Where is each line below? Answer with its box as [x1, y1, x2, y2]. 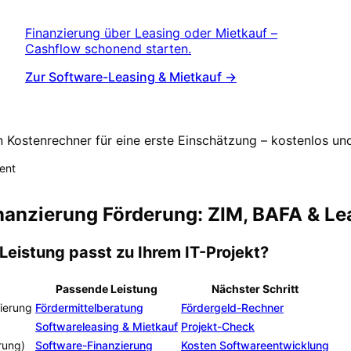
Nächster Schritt [212, 282, 299, 296]
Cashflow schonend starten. [25, 41, 191, 57]
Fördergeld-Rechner [181, 301, 284, 315]
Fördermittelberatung [35, 301, 143, 315]
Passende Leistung [56, 282, 157, 296]
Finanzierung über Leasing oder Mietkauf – [25, 25, 277, 42]
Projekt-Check [181, 320, 255, 334]
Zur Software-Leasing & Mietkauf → [25, 69, 237, 85]
